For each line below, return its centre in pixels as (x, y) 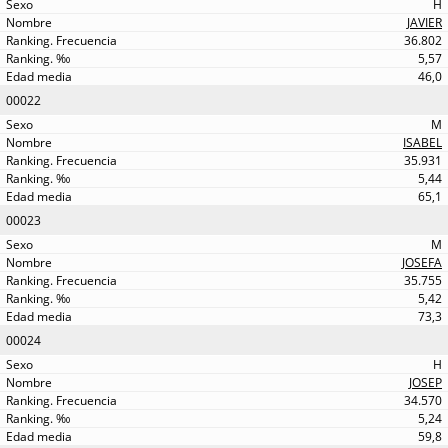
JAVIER (424, 22)
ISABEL (422, 142)
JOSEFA (422, 262)
